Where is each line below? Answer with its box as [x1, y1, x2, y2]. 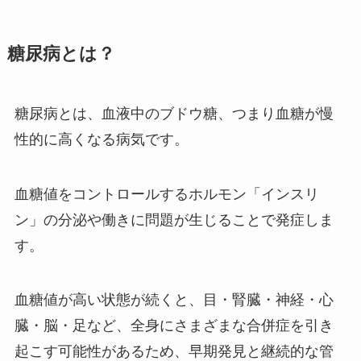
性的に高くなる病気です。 [14, 131, 189, 147]
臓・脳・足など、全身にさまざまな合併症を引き [14, 317, 334, 334]
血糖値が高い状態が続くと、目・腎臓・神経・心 [14, 292, 334, 309]
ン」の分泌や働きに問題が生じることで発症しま [14, 211, 334, 228]
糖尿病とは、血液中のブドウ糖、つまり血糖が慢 [14, 105, 334, 122]
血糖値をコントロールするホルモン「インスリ [14, 185, 319, 202]
